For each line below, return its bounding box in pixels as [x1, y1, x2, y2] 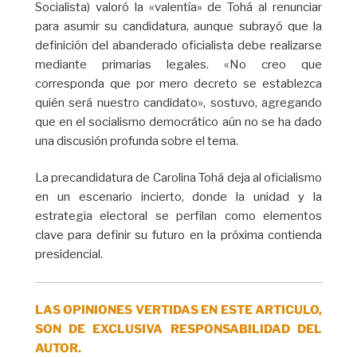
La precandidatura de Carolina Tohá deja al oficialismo [34, 171, 323, 186]
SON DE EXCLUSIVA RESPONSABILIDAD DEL [34, 322, 323, 337]
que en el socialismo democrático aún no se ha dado [34, 114, 323, 129]
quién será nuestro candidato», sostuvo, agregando [34, 95, 323, 110]
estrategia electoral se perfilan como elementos [34, 209, 323, 224]
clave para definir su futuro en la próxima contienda [34, 228, 323, 243]
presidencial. [34, 247, 103, 262]
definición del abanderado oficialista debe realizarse [34, 37, 323, 53]
